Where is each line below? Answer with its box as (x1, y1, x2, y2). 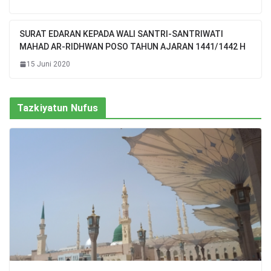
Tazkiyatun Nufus (17, 102, 99, 114)
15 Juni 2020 (27, 59, 70, 68)
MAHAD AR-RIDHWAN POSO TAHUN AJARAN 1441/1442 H (19, 41, 246, 51)
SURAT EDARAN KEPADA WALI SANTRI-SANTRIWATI (19, 28, 223, 39)
